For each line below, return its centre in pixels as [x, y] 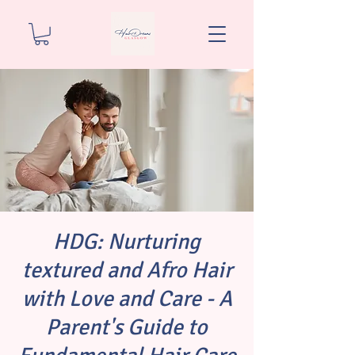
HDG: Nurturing [127, 241]
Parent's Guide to [127, 327]
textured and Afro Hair [127, 270]
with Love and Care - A [127, 298]
